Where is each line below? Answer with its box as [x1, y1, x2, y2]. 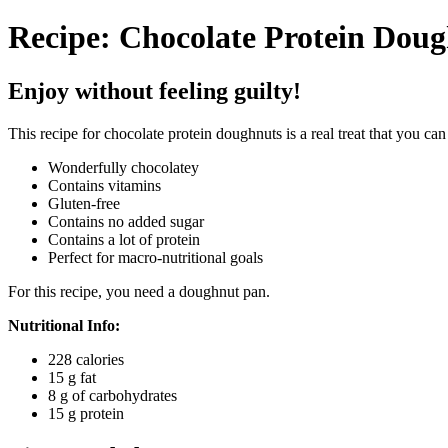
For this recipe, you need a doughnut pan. [8, 282, 270, 300]
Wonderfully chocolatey [48, 158, 199, 176]
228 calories [48, 350, 124, 368]
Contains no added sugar [48, 212, 204, 230]
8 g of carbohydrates [48, 386, 177, 404]
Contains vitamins [48, 176, 161, 194]
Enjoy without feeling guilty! [8, 77, 301, 104]
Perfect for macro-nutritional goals [48, 248, 263, 266]
